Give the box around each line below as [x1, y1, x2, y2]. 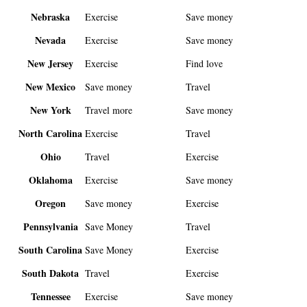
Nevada [35, 33, 66, 48]
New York [29, 103, 71, 118]
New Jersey [27, 56, 74, 71]
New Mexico [25, 79, 76, 95]
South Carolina [19, 243, 83, 258]
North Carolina [19, 126, 83, 141]
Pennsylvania [23, 219, 78, 234]
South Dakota [22, 266, 79, 281]
